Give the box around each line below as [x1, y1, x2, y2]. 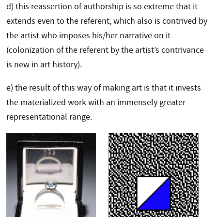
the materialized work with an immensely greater [6, 97, 186, 108]
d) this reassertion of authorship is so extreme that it [6, 1, 198, 13]
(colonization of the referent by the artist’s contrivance [6, 45, 204, 56]
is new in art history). [6, 59, 84, 71]
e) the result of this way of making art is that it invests [6, 82, 201, 94]
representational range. [6, 111, 92, 123]
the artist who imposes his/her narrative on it [6, 30, 170, 42]
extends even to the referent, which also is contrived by [6, 15, 207, 27]
